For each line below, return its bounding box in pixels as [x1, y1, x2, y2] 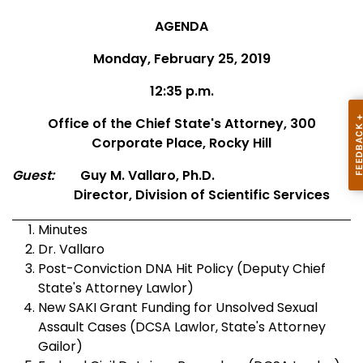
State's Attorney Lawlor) [38, 278, 194, 297]
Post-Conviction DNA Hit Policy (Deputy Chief [38, 258, 326, 278]
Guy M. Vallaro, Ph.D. [80, 166, 215, 186]
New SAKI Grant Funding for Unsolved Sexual [38, 297, 318, 317]
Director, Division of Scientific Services [12, 186, 330, 205]
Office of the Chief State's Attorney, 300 [47, 114, 316, 134]
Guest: [12, 166, 54, 186]
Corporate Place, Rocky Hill [92, 134, 271, 153]
